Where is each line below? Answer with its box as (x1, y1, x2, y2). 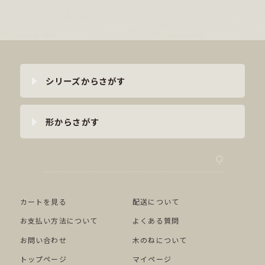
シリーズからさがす (45, 74, 126, 87)
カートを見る (20, 196, 67, 207)
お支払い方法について (20, 215, 98, 226)
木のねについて (132, 234, 188, 245)
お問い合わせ (20, 234, 67, 245)
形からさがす (45, 115, 99, 128)
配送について (132, 196, 180, 207)
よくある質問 (132, 215, 180, 226)
